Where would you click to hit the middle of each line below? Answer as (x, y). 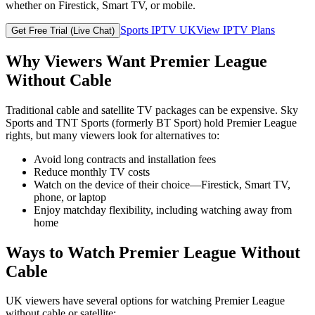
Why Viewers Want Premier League (136, 61)
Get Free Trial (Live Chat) (63, 30)
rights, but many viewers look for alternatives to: (112, 135)
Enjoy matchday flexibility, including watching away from (163, 210)
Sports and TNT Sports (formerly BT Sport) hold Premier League (151, 122)
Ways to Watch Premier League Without (153, 252)
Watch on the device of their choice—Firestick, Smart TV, (162, 184)
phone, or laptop (70, 197)
